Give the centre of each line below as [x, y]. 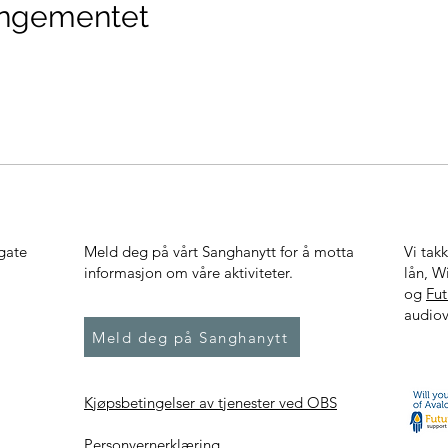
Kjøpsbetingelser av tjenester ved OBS [210, 402]
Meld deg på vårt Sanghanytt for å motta [219, 251]
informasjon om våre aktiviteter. [188, 272]
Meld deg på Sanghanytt [190, 337]
